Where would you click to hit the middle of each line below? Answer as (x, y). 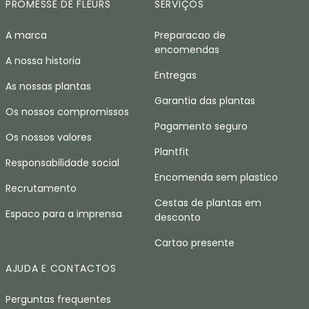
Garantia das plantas (205, 101)
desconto (178, 217)
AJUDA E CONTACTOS (61, 268)
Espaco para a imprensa (64, 214)
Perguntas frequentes (58, 299)
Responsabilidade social (62, 163)
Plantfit (172, 152)
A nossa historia (43, 61)
